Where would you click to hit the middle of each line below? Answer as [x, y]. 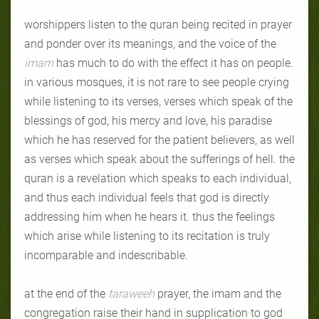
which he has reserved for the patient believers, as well [159, 140]
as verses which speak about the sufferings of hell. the [159, 159]
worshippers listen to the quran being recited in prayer [158, 24]
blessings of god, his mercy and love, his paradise [148, 120]
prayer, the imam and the [219, 293]
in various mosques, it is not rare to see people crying [157, 82]
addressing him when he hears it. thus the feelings [150, 216]
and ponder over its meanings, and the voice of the [150, 43]
